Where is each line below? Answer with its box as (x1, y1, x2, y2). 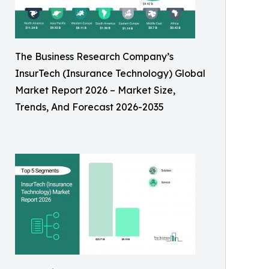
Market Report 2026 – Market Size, (15, 84, 175, 97)
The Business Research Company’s (15, 50, 174, 63)
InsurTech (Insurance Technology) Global (15, 67, 205, 80)
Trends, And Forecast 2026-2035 (15, 101, 164, 113)
